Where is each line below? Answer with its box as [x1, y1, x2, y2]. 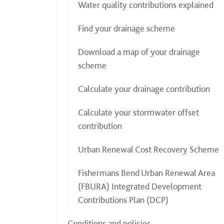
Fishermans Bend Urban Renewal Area [78, 167, 215, 178]
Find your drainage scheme [78, 23, 175, 33]
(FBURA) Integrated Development [78, 181, 201, 191]
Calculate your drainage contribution [78, 83, 210, 94]
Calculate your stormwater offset [78, 107, 199, 117]
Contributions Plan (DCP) [78, 194, 168, 205]
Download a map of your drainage [78, 46, 200, 57]
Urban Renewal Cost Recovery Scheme [78, 144, 219, 154]
